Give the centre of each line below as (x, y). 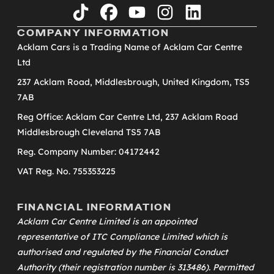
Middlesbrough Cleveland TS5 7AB (89, 132)
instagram (188, 16)
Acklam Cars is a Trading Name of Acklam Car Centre (130, 47)
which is (210, 236)
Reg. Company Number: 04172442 (88, 151)
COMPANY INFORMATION (94, 33)
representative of (54, 236)
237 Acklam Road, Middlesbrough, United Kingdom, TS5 (133, 82)
